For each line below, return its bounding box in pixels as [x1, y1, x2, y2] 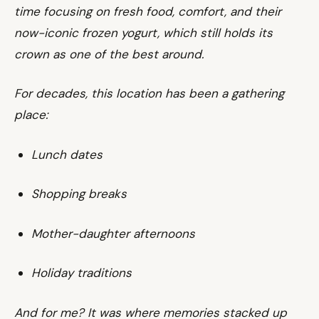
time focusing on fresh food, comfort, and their [14, 3, 281, 19]
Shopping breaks [31, 186, 127, 202]
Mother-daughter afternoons [31, 225, 195, 241]
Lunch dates [31, 146, 103, 162]
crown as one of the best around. [14, 46, 204, 62]
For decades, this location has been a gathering [14, 85, 284, 101]
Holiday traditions [31, 265, 132, 281]
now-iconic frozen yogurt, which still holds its [14, 24, 273, 41]
